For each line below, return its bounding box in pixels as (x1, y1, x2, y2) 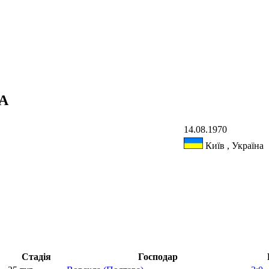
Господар (138, 252, 178, 262)
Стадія (21, 252, 51, 262)
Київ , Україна (203, 140, 264, 151)
